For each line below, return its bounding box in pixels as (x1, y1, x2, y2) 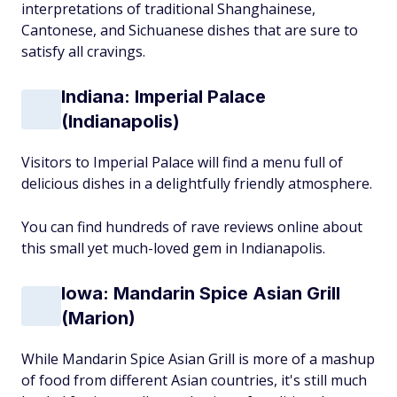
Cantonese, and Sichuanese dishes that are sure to (21, 20, 358, 40)
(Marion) (61, 307, 136, 329)
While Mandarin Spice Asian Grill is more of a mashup (21, 349, 375, 369)
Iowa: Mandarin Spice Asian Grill (61, 283, 340, 304)
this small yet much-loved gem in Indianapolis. (21, 238, 325, 258)
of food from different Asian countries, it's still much (21, 370, 367, 390)
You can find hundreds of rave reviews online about (21, 217, 362, 237)
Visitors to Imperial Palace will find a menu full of (21, 152, 343, 172)
